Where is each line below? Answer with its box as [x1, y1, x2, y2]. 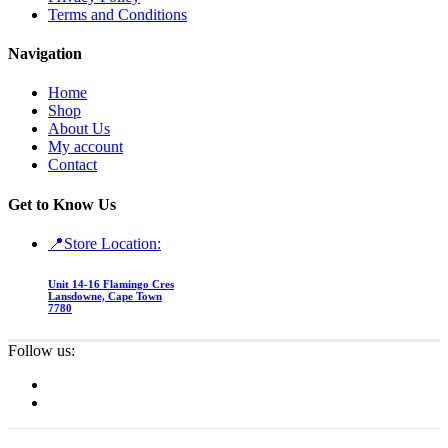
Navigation [8, 45, 82, 63]
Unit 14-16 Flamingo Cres [48, 277, 174, 290]
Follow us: [8, 341, 75, 359]
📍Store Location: [48, 235, 161, 252]
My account [48, 138, 123, 156]
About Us [48, 120, 110, 138]
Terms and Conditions [48, 5, 187, 23]
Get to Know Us [8, 195, 116, 213]
